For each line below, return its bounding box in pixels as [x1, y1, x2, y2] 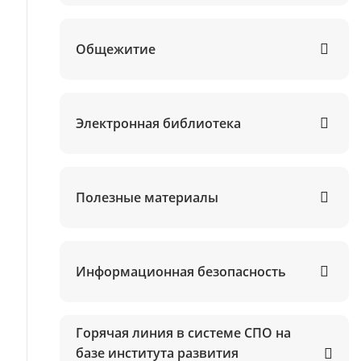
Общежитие [75, 39, 156, 58]
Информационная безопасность [75, 262, 286, 280]
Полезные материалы [75, 188, 218, 206]
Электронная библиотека [75, 114, 241, 132]
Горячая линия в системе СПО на [75, 324, 291, 342]
